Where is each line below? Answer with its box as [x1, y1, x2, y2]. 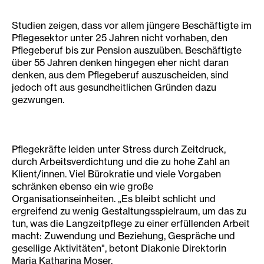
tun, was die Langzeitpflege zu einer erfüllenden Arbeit [12, 217, 250, 229]
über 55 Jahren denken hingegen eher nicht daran [12, 57, 229, 68]
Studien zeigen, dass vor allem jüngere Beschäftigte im [12, 19, 252, 31]
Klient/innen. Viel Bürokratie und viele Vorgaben [12, 168, 221, 180]
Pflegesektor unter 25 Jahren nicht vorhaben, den [12, 32, 227, 44]
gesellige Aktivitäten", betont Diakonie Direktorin [12, 242, 226, 254]
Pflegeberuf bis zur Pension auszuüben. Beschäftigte [12, 44, 242, 56]
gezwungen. [12, 94, 64, 105]
